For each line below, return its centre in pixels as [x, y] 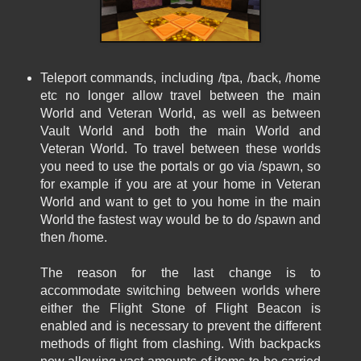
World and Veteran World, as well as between [180, 114]
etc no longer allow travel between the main [180, 96]
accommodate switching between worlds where [180, 291]
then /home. [73, 238]
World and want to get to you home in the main [180, 202]
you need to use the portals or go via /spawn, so [180, 167]
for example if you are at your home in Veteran [180, 185]
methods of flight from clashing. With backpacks [180, 344]
